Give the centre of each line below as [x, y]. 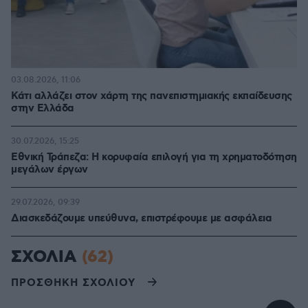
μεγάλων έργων [49, 170]
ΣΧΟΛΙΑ [46, 257]
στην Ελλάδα [43, 109]
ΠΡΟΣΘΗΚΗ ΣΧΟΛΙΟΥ [73, 283]
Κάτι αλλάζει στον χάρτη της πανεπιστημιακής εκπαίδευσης [152, 96]
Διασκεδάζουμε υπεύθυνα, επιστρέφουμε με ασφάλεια [141, 219]
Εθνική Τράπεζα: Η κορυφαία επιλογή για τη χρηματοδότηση [154, 157]
